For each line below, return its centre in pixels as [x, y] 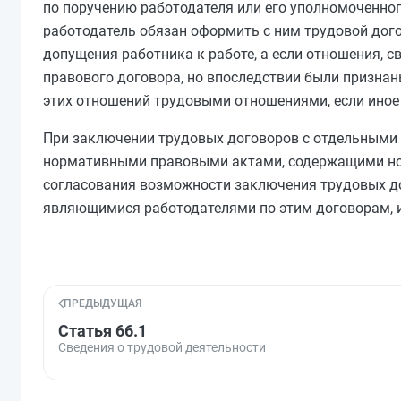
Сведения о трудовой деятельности [162, 347]
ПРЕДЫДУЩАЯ [102, 303]
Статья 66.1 [102, 331]
